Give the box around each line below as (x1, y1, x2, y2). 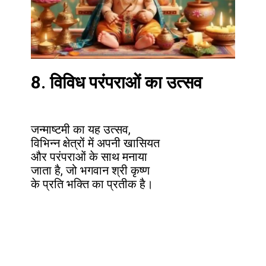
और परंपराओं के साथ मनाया (31, 150, 148, 164)
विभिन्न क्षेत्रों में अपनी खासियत (31, 136, 160, 150)
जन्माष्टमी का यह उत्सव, (31, 122, 131, 137)
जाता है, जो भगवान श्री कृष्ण (31, 163, 150, 178)
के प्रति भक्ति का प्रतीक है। (31, 177, 154, 191)
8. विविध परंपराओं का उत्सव (31, 72, 202, 93)
